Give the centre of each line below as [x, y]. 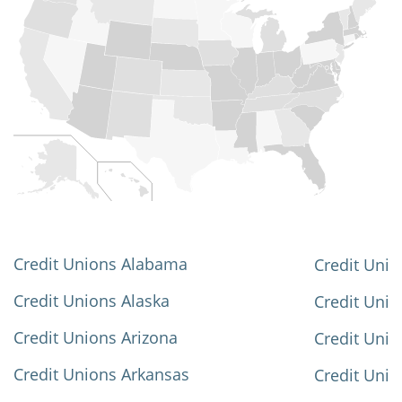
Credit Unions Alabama [100, 264]
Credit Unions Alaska [92, 301]
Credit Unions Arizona [96, 338]
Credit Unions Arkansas [101, 375]
